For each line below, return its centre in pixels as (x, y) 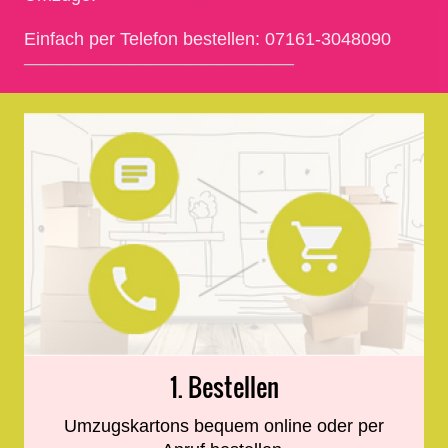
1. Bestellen (224, 387)
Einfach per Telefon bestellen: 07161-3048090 (207, 39)
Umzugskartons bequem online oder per (224, 426)
